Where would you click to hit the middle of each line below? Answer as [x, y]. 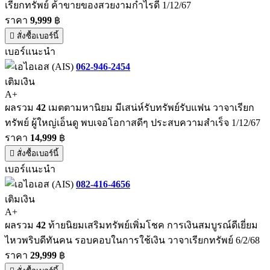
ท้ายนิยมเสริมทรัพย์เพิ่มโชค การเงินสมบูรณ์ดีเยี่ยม [152, 225]
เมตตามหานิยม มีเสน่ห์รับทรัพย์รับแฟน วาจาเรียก [150, 107]
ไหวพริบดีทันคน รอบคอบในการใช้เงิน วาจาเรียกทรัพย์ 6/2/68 [132, 240]
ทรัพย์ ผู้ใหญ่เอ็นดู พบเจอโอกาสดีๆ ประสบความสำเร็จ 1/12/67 [133, 122]
